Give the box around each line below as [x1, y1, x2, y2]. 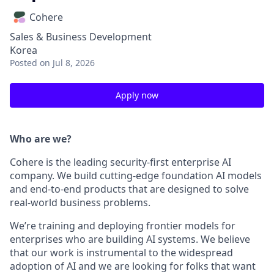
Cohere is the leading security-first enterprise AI [10, 155, 231, 169]
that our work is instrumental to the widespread [10, 246, 233, 259]
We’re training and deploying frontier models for [10, 219, 235, 232]
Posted [10, 57, 37, 68]
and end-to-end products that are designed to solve [10, 182, 249, 196]
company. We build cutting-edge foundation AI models [10, 169, 262, 182]
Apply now [116, 89, 158, 101]
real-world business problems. [10, 196, 150, 209]
